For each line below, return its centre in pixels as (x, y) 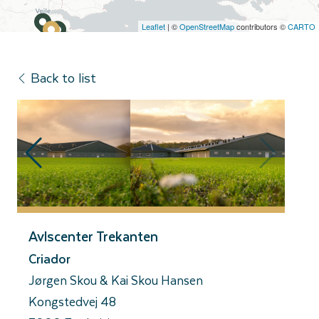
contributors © (261, 26)
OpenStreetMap (207, 26)
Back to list (63, 77)
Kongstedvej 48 (72, 302)
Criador (49, 259)
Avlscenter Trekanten (93, 236)
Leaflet (153, 26)
